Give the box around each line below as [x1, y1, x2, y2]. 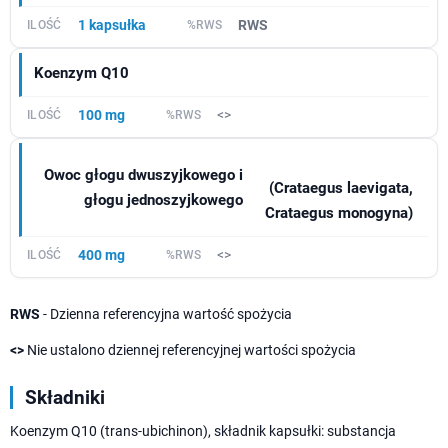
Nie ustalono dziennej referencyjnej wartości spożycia [24, 341, 356, 358]
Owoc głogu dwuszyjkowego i [43, 166, 243, 185]
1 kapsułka [77, 16, 146, 33]
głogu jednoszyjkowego [83, 191, 243, 210]
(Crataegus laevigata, [269, 178, 413, 197]
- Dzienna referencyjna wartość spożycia [40, 305, 292, 322]
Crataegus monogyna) [265, 203, 413, 222]
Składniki [25, 385, 105, 409]
